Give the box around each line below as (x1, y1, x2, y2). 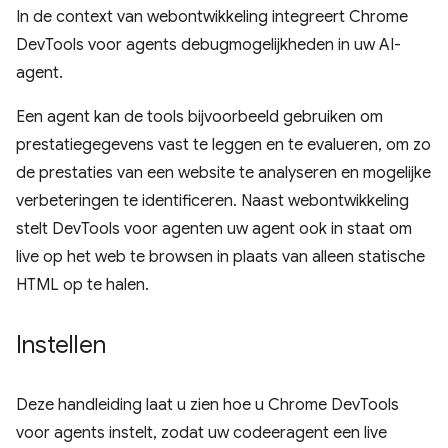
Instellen (16, 330, 106, 360)
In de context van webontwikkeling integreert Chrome (16, 7, 408, 27)
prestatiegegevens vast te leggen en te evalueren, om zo (16, 135, 431, 155)
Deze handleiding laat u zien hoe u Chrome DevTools (16, 395, 399, 415)
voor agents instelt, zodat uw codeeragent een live (16, 423, 387, 443)
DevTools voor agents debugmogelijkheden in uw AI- (16, 35, 401, 55)
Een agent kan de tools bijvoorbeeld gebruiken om (16, 107, 383, 127)
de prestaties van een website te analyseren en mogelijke (16, 163, 431, 183)
